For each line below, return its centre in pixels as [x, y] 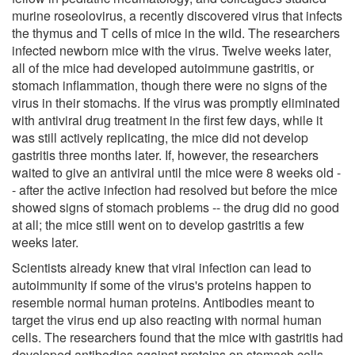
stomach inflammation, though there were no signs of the [170, 85]
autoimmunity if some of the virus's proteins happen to [162, 284]
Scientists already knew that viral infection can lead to [162, 267]
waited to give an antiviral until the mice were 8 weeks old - [176, 172]
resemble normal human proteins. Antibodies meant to [163, 302]
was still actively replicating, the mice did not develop [160, 137]
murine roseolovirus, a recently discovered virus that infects [177, 15]
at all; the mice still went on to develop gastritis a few [158, 224]
